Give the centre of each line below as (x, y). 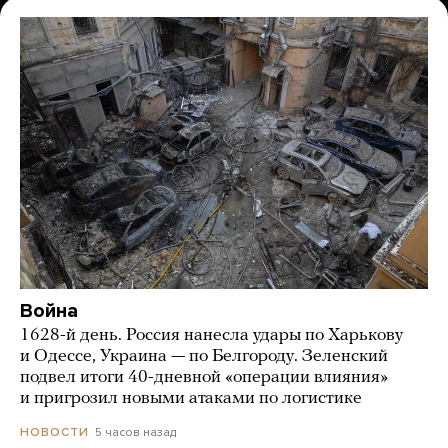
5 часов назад (135, 432)
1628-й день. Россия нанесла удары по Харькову (211, 336)
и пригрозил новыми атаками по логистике (191, 399)
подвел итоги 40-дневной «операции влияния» (204, 378)
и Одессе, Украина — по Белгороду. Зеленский (204, 357)
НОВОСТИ (54, 432)
